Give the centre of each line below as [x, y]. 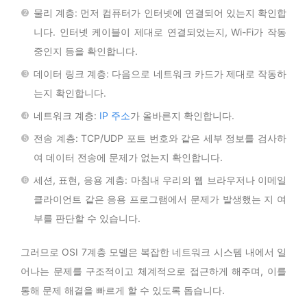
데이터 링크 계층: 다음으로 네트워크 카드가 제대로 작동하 [160, 73]
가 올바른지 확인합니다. [182, 115]
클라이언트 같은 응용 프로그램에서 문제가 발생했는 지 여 [160, 199]
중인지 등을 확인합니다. [86, 51]
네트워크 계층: [66, 115]
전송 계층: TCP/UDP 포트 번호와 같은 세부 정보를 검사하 [160, 138]
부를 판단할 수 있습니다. [87, 218]
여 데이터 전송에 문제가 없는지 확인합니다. [128, 157]
